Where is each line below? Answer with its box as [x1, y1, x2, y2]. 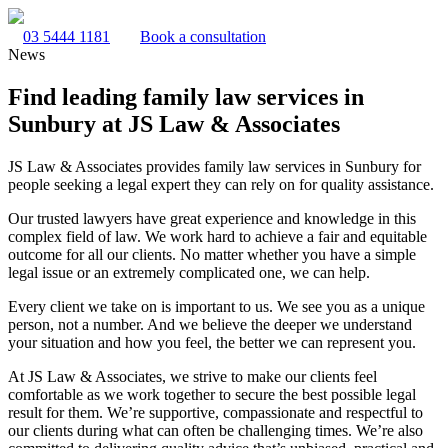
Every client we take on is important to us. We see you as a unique [8, 297, 425, 315]
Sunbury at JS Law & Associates [8, 110, 340, 137]
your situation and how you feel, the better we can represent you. [8, 333, 416, 351]
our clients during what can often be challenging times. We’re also [8, 421, 423, 439]
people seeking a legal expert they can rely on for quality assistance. [8, 175, 434, 193]
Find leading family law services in [8, 83, 364, 110]
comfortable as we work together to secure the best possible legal [8, 385, 416, 403]
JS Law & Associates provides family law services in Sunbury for [8, 157, 421, 175]
